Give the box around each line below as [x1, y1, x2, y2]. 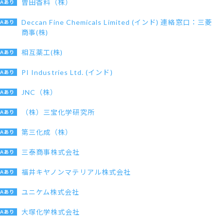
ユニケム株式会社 [21, 188, 80, 196]
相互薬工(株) [21, 48, 63, 56]
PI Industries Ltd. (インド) [21, 68, 113, 76]
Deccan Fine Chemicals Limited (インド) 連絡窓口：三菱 [21, 18, 212, 26]
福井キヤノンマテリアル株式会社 [21, 168, 131, 176]
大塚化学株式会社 [21, 208, 80, 216]
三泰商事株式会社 [21, 148, 80, 156]
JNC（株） [21, 88, 58, 96]
